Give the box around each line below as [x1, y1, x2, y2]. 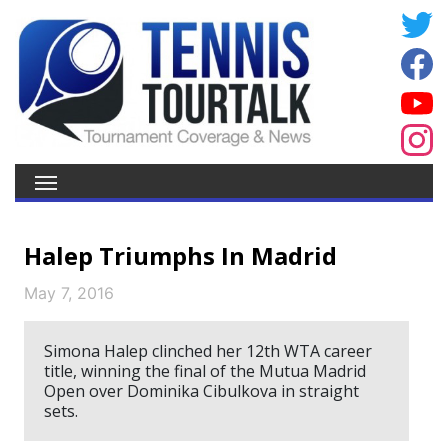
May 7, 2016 [24, 283, 114, 303]
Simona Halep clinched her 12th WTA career [44, 340, 372, 362]
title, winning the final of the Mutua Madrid [44, 360, 366, 382]
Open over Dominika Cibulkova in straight [44, 380, 359, 402]
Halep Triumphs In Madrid [24, 239, 337, 272]
